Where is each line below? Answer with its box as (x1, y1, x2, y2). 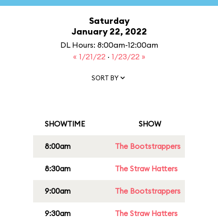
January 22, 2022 (71, 26, 147, 37)
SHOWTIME (45, 119, 85, 128)
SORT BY (91, 73, 119, 82)
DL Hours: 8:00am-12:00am (60, 40, 158, 50)
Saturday (89, 15, 129, 26)
